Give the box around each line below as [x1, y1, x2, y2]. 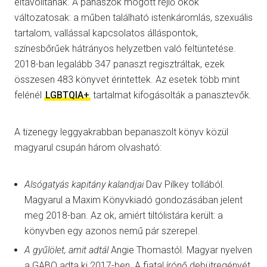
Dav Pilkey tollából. [144, 179, 225, 191]
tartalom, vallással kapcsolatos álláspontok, [14, 27, 198, 39]
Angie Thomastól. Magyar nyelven [111, 244, 252, 256]
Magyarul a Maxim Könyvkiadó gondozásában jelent [24, 194, 243, 206]
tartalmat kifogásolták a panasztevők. [91, 89, 252, 101]
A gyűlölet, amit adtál [24, 244, 111, 256]
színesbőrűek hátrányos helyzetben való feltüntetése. [14, 43, 236, 55]
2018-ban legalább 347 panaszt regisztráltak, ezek [14, 58, 225, 70]
